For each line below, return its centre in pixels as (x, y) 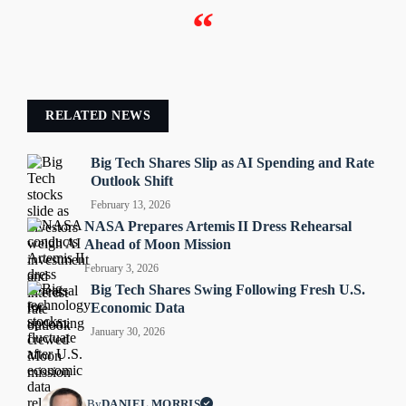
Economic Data (138, 308)
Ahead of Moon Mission (158, 244)
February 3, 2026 (122, 268)
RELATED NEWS (98, 116)
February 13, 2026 (131, 205)
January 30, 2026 (128, 332)
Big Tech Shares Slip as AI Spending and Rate (233, 163)
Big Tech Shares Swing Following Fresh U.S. (228, 290)
